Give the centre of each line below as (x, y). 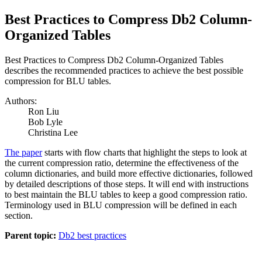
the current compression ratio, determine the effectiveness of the (122, 163)
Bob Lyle (45, 122)
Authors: (21, 101)
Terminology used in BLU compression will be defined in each (121, 205)
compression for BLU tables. (58, 81)
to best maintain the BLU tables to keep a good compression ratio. (126, 194)
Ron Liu (44, 111)
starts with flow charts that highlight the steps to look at (144, 152)
